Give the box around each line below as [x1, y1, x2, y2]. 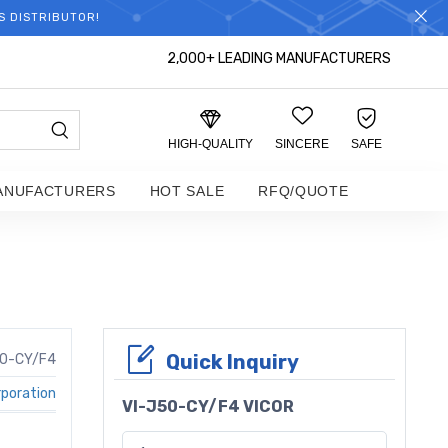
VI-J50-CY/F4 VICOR [122, 397, 294, 416]
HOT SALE [149, 183, 225, 199]
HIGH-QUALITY [168, 137, 253, 151]
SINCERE [275, 137, 329, 151]
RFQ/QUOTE [258, 183, 349, 199]
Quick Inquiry [166, 350, 299, 374]
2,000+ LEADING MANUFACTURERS [166, 50, 391, 67]
